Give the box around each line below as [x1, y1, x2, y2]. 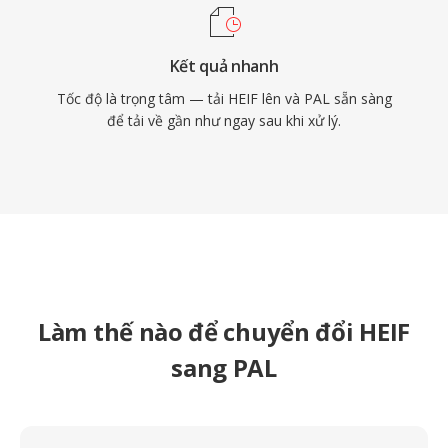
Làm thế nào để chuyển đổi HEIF [38, 315, 410, 348]
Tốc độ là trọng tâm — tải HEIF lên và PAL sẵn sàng [56, 89, 392, 108]
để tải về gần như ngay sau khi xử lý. [107, 111, 341, 130]
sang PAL [171, 351, 277, 384]
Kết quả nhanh [169, 55, 279, 77]
